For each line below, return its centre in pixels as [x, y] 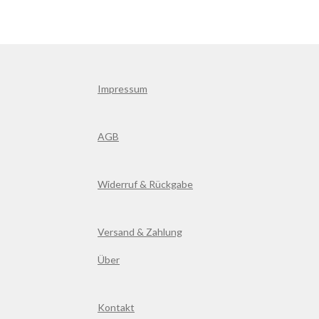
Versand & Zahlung [140, 232]
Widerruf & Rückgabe [145, 184]
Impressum [122, 89]
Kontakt [116, 307]
